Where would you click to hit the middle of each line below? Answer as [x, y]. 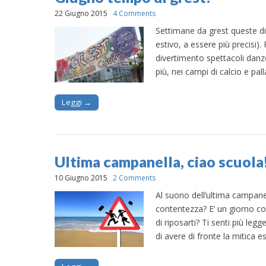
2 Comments [134, 178]
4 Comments [134, 13]
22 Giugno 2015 [81, 13]
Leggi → [77, 102]
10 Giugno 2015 [81, 178]
